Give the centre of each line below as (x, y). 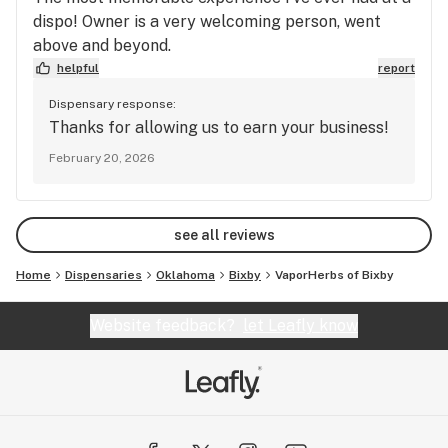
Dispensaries (103, 275)
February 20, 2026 (102, 158)
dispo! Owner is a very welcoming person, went (207, 21)
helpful (78, 68)
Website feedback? (166, 325)
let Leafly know (300, 325)
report (396, 68)
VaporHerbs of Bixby (334, 275)
